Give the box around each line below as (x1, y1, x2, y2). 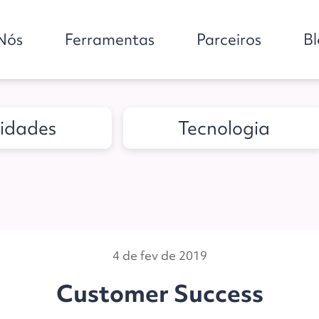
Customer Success (56, 277, 263, 310)
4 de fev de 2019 (112, 247, 207, 264)
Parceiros (197, 28, 262, 50)
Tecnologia (178, 116, 271, 141)
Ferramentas (65, 28, 155, 50)
